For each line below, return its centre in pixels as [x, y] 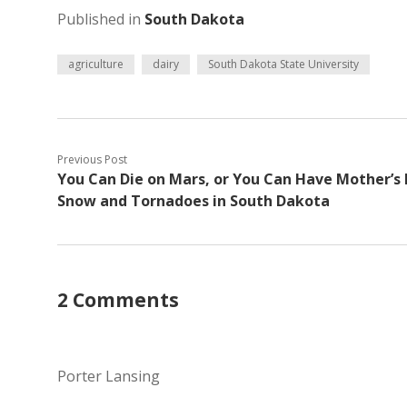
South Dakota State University [283, 64]
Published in [101, 19]
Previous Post [92, 159]
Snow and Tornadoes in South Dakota [194, 201]
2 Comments [118, 300]
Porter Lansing [109, 376]
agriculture [96, 64]
